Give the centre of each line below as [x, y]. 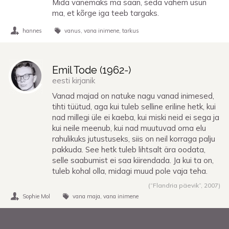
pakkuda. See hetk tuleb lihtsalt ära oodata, [129, 150]
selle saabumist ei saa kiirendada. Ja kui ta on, [133, 161]
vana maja [86, 197]
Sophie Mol [36, 197]
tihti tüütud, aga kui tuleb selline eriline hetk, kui [134, 107]
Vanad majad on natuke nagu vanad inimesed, [133, 96]
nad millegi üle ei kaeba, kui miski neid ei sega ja [136, 118]
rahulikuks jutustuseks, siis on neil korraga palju [134, 139]
